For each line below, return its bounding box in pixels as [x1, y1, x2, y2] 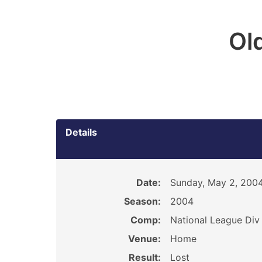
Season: [123, 195, 161, 207]
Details [65, 126, 97, 138]
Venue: [127, 233, 161, 244]
